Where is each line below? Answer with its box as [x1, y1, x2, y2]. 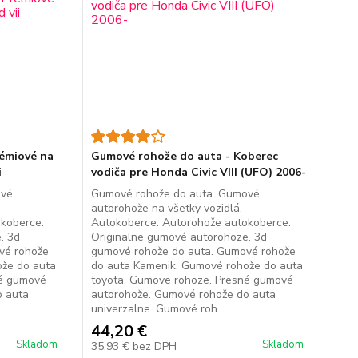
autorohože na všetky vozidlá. [90, 201, 242, 216]
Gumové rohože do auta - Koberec [90, 149, 278, 164]
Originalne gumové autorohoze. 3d [90, 229, 267, 245]
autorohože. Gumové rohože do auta [90, 287, 276, 302]
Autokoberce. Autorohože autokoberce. [90, 215, 291, 230]
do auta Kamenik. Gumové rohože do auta [90, 258, 303, 273]
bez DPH [132, 339, 177, 354]
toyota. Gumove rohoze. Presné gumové [90, 272, 293, 288]
